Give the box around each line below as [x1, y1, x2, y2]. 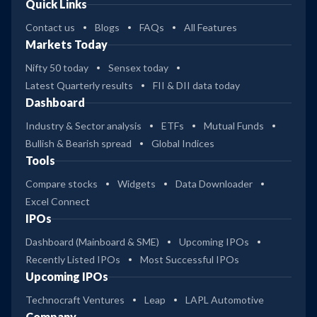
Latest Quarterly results [25, 79, 133, 92]
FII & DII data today [153, 79, 240, 92]
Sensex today [108, 62, 168, 74]
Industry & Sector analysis [25, 120, 142, 132]
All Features [184, 21, 237, 34]
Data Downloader [175, 178, 253, 190]
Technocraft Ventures [25, 294, 125, 306]
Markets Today [25, 38, 108, 52]
